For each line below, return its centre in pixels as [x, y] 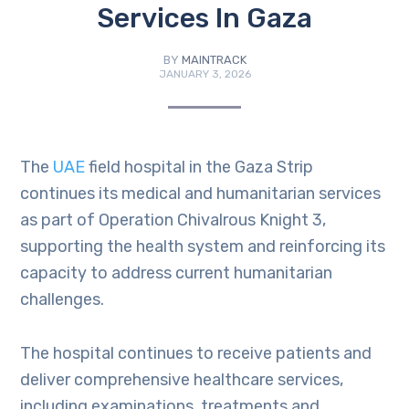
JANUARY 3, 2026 [204, 74]
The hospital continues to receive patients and [196, 354]
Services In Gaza [204, 19]
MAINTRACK [214, 60]
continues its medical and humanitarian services [201, 194]
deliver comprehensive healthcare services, [182, 380]
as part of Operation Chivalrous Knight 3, [173, 220]
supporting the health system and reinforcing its [203, 247]
